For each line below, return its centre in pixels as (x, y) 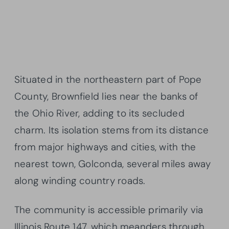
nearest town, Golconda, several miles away (113, 164)
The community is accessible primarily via (109, 210)
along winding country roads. (80, 180)
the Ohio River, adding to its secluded (99, 113)
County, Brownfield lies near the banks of (106, 96)
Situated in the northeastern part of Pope (108, 79)
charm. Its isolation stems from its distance (112, 130)
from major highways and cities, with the (105, 147)
